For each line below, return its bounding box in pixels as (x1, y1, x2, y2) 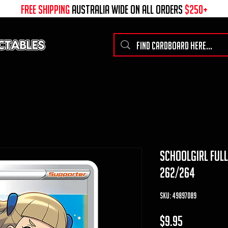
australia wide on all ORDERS (69, 3, 185, 16)
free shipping (20, 3, 70, 16)
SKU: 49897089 (160, 191, 196, 201)
